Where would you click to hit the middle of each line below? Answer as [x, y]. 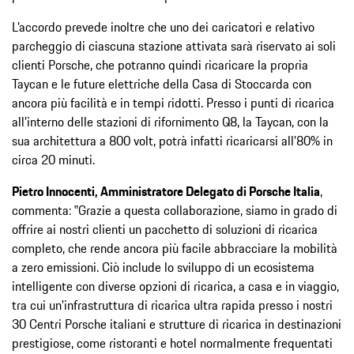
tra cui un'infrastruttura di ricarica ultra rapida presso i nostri [172, 305]
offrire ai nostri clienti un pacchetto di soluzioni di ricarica [165, 229]
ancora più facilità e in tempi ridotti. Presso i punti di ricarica [173, 102]
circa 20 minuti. [53, 159]
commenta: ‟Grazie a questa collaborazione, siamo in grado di [175, 210]
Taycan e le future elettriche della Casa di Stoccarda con [162, 83]
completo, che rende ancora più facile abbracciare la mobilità [175, 248]
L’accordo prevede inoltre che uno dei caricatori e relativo [163, 26]
